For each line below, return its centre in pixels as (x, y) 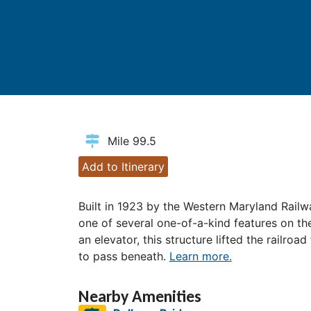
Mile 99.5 (132, 141)
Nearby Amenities (140, 296)
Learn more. (200, 256)
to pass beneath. (124, 256)
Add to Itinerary (123, 166)
